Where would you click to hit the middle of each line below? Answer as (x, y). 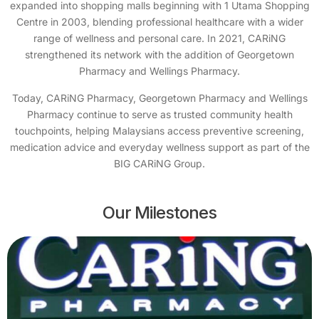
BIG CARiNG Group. (159, 163)
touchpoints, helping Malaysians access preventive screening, (159, 131)
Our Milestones (159, 213)
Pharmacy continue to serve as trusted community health (159, 114)
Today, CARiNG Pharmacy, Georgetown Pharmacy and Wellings (159, 98)
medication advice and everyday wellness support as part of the (159, 147)
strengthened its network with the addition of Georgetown (159, 54)
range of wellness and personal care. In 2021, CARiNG (159, 38)
